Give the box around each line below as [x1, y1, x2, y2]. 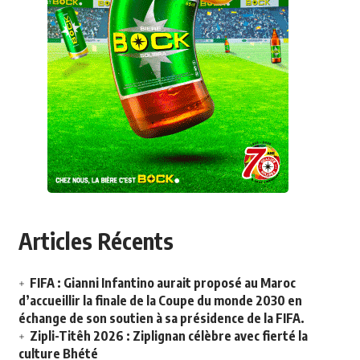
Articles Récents [18, 227, 174, 256]
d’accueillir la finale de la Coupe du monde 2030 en [18, 292, 302, 309]
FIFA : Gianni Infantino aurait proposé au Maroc [29, 275, 296, 292]
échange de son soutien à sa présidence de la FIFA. [18, 310, 305, 327]
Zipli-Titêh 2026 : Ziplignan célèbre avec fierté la [29, 328, 308, 345]
